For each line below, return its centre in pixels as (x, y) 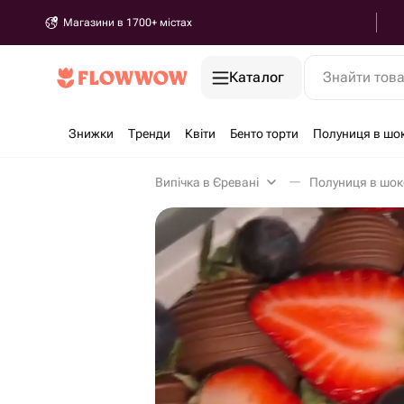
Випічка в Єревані (207, 182)
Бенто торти (264, 133)
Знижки (91, 133)
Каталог (257, 77)
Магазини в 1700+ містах (128, 23)
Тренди (149, 133)
